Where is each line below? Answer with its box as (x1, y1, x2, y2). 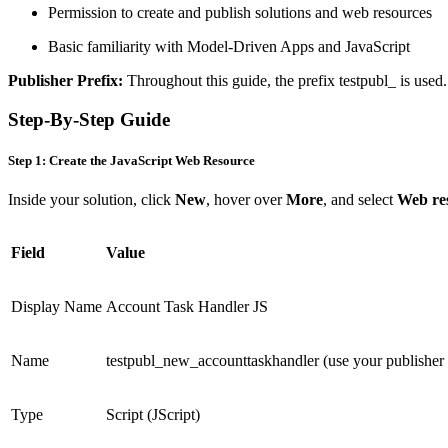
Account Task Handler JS (106, 298, 268, 316)
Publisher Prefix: (8, 72, 123, 90)
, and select (323, 191, 397, 209)
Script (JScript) (106, 406, 200, 424)
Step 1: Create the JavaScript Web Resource (8, 153, 255, 169)
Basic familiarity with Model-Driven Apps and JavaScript (48, 38, 410, 56)
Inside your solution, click (8, 191, 175, 209)
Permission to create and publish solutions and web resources (48, 4, 432, 22)
